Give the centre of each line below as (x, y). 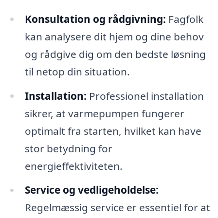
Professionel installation (145, 96)
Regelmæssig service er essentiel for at (117, 208)
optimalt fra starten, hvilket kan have (113, 131)
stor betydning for (68, 148)
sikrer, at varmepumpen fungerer (104, 113)
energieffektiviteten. (73, 166)
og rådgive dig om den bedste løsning (115, 54)
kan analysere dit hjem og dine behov (114, 36)
